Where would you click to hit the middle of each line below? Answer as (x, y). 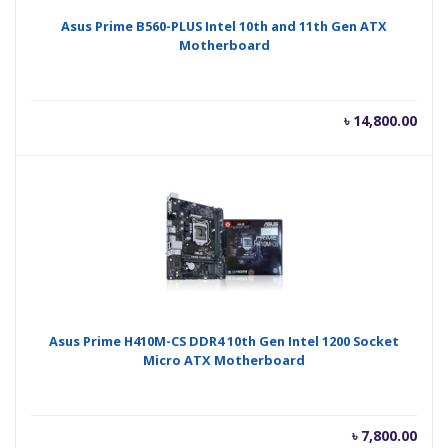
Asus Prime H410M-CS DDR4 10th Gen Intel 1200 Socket (224, 341)
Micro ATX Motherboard (224, 360)
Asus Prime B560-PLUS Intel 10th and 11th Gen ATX (224, 26)
